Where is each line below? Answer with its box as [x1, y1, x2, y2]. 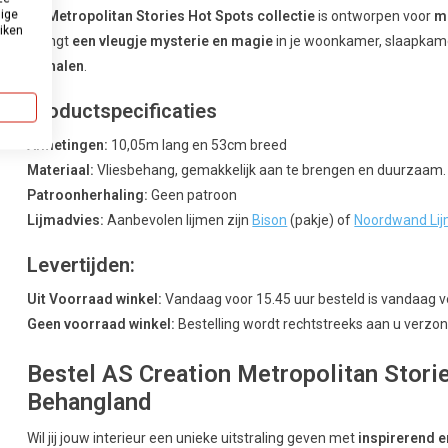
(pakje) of [287, 211, 355, 228]
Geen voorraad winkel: [27, 315, 176, 332]
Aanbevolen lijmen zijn [104, 211, 253, 228]
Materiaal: [27, 161, 95, 178]
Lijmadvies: [27, 211, 105, 228]
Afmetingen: [27, 136, 109, 153]
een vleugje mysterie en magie [72, 32, 274, 49]
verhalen [27, 57, 85, 74]
